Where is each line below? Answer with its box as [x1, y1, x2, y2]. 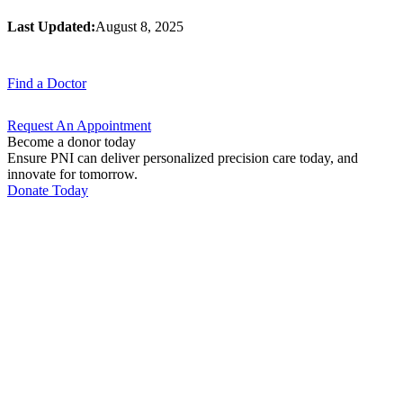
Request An [7, 117, 76, 133]
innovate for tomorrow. [7, 166, 138, 182]
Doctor [47, 75, 86, 91]
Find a [7, 75, 47, 91]
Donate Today [7, 182, 88, 198]
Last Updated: [7, 18, 95, 34]
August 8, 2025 [95, 18, 184, 34]
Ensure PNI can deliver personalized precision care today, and [7, 149, 358, 166]
